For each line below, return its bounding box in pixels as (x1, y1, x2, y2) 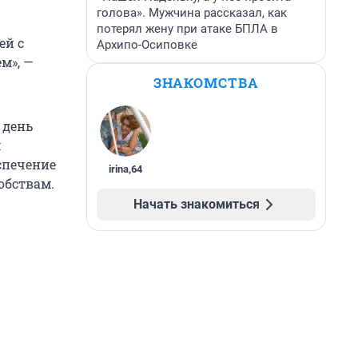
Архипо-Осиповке (97, 38, 197, 52)
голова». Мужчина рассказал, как (97, 6, 287, 20)
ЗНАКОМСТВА (153, 74, 259, 92)
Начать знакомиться (133, 197, 260, 212)
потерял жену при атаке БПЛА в (97, 22, 278, 36)
